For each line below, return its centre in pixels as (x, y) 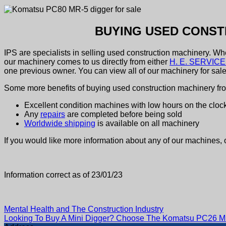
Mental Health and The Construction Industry (84, 209)
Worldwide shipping (60, 123)
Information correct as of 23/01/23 (63, 175)
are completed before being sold (124, 114)
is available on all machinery (147, 123)
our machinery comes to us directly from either (87, 62)
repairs (53, 114)
